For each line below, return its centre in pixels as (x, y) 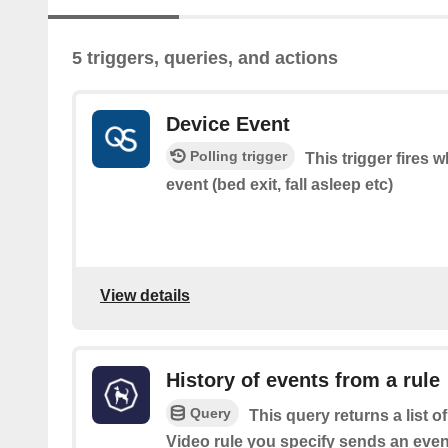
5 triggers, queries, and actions (205, 58)
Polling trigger (238, 156)
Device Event (228, 124)
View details (145, 296)
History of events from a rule (303, 379)
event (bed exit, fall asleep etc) (279, 185)
